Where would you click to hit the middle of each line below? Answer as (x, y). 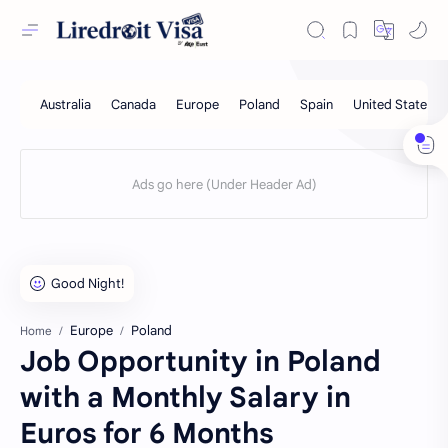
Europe (91, 330)
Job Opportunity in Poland (200, 361)
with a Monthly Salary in (185, 397)
